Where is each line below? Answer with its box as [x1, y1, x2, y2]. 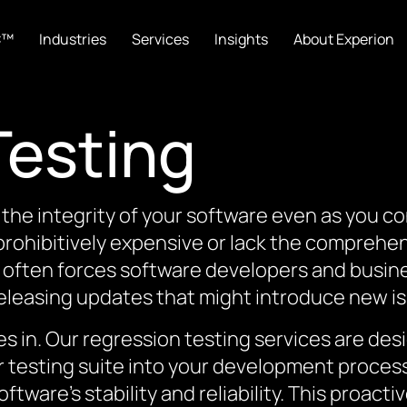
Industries [39, 29, 107, 49]
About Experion [293, 29, 395, 49]
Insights [214, 29, 269, 49]
